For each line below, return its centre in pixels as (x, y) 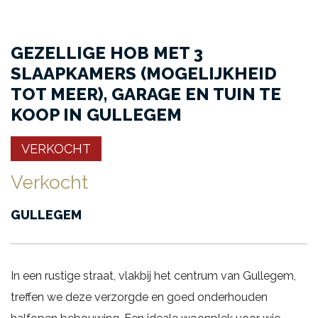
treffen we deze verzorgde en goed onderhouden (139, 297)
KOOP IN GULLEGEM (96, 114)
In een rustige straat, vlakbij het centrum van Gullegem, (153, 275)
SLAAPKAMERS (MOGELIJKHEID (144, 73)
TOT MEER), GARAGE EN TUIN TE (146, 94)
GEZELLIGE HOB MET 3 (107, 53)
